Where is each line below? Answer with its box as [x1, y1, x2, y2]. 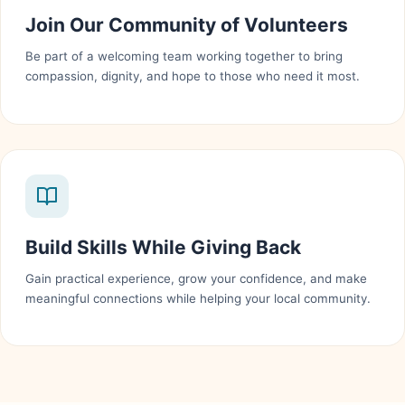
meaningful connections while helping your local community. [25, 290, 372, 306]
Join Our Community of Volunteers [25, 14, 349, 37]
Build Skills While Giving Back [25, 235, 302, 259]
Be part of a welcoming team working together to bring [25, 49, 344, 64]
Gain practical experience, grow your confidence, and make [25, 270, 368, 286]
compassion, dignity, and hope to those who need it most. [25, 69, 361, 84]
